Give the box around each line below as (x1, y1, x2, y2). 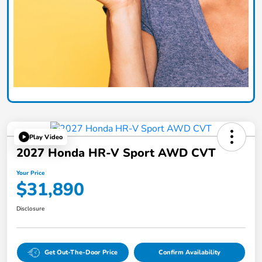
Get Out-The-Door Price (44, 248, 118, 257)
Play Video (29, 132, 63, 142)
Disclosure (16, 205, 44, 213)
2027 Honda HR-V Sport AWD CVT (16, 145, 216, 161)
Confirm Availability (158, 248, 220, 257)
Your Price (16, 169, 44, 178)
